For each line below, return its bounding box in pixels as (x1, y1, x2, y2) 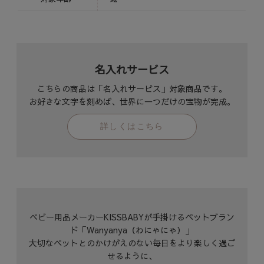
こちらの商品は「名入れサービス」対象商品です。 (37, 82, 227, 95)
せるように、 (107, 250, 157, 262)
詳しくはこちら (100, 123, 164, 131)
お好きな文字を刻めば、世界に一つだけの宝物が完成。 (28, 95, 235, 108)
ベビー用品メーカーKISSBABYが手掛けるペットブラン (29, 211, 235, 223)
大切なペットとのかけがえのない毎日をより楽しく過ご (28, 237, 235, 249)
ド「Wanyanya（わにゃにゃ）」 (70, 224, 194, 236)
